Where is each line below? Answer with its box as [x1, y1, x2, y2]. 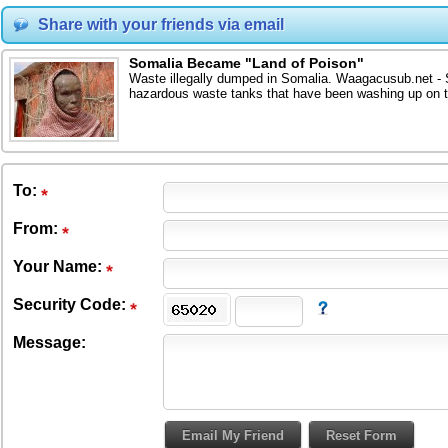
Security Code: [13, 296, 130, 313]
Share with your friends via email [38, 16, 284, 33]
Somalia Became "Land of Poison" [129, 55, 364, 71]
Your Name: [13, 258, 106, 275]
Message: [13, 334, 86, 351]
